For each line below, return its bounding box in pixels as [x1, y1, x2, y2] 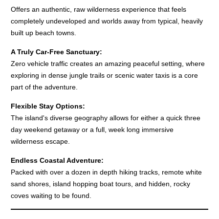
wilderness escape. [11, 137, 70, 145]
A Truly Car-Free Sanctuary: [11, 47, 103, 56]
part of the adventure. [11, 83, 78, 91]
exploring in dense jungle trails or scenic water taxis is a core [11, 71, 198, 79]
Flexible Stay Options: [11, 102, 86, 110]
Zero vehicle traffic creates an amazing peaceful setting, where [11, 59, 205, 67]
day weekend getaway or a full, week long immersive [11, 125, 174, 133]
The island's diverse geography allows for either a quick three [11, 113, 201, 122]
